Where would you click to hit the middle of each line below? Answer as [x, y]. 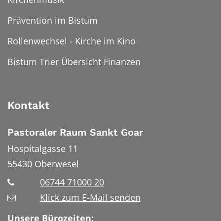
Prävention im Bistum [53, 20]
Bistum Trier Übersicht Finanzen [74, 61]
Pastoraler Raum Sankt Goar [75, 132]
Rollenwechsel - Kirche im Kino [72, 41]
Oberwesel [57, 164]
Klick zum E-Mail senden [90, 197]
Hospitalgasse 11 [43, 149]
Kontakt [28, 105]
